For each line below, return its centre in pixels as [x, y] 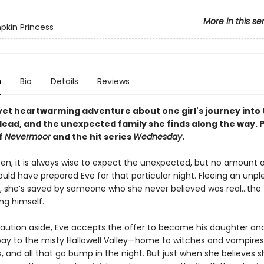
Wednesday [157, 137]
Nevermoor [27, 137]
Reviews [113, 81]
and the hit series [92, 137]
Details [64, 81]
